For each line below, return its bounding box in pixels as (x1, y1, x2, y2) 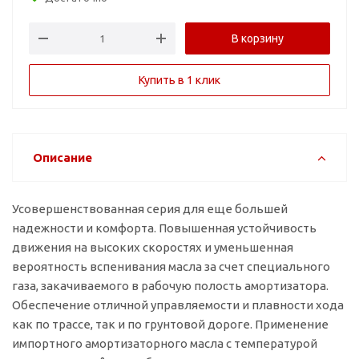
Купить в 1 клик (139, 74, 220, 87)
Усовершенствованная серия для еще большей (12, 202, 288, 216)
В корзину (232, 32, 284, 45)
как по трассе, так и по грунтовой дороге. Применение (12, 317, 329, 331)
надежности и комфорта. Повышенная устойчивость (12, 221, 317, 235)
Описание (33, 151, 92, 164)
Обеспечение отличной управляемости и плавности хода (12, 298, 344, 312)
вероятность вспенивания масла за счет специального (12, 260, 330, 273)
